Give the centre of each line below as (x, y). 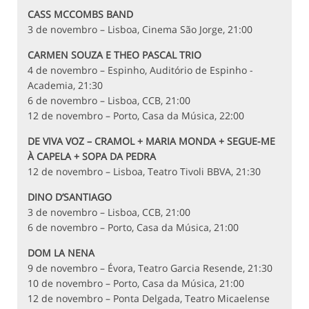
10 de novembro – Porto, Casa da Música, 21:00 (136, 283)
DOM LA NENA (61, 253)
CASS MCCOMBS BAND (80, 14)
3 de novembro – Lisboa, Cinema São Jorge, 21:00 (140, 30)
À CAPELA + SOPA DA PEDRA (92, 157)
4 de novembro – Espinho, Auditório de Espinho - (140, 70)
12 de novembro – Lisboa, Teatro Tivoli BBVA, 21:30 (144, 172)
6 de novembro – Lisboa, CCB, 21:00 (109, 101)
